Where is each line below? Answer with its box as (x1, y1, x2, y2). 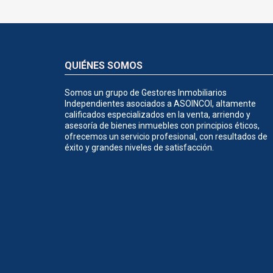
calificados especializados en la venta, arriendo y (65, 110, 250, 120)
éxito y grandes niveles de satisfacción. (65, 143, 214, 153)
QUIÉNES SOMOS (65, 60, 143, 72)
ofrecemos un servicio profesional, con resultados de (65, 132, 268, 142)
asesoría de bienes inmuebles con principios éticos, (65, 121, 260, 131)
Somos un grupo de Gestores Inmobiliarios (65, 88, 227, 98)
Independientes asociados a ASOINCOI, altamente (65, 99, 256, 109)
